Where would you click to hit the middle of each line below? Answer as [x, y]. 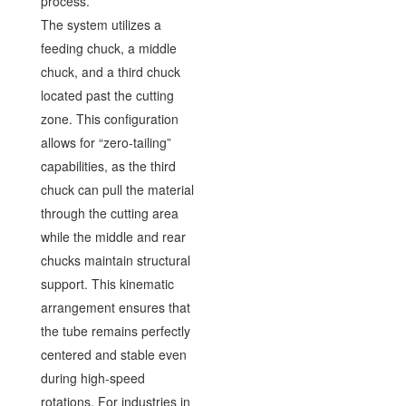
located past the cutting [107, 95]
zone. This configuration [109, 119]
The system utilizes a [101, 24]
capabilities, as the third [108, 166]
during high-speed [92, 378]
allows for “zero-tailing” [106, 142]
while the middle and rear [113, 237]
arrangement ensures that [115, 307]
